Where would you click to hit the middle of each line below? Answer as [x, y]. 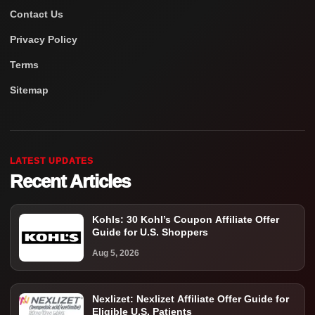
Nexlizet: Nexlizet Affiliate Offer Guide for [191, 299]
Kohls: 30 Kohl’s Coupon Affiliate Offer [186, 220]
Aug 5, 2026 [116, 253]
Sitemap [29, 90]
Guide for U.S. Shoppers [150, 232]
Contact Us [37, 14]
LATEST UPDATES [52, 161]
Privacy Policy [44, 40]
